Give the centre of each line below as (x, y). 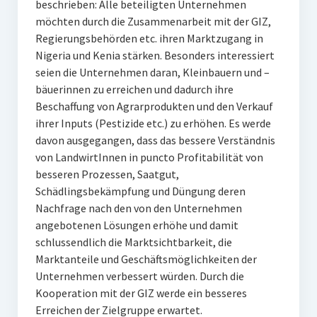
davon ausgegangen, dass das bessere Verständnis (155, 140)
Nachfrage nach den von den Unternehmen (138, 208)
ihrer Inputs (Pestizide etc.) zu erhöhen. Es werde (153, 123)
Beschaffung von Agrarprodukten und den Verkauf (154, 106)
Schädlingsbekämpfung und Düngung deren (140, 191)
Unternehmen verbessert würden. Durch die (139, 276)
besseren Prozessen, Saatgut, (107, 174)
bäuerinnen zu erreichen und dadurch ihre (134, 89)
